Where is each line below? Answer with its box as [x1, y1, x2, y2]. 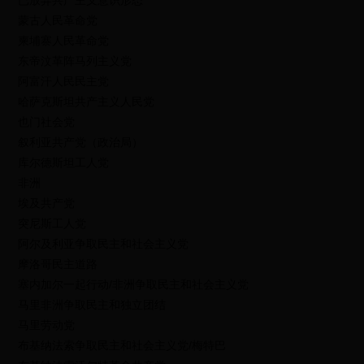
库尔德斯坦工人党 [18, 156, 110, 169]
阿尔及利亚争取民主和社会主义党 [18, 237, 189, 250]
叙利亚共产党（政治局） [18, 136, 144, 149]
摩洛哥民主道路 [18, 258, 98, 271]
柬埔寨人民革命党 [18, 34, 110, 47]
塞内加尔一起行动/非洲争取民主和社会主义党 [18, 278, 249, 291]
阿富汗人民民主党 [18, 75, 110, 88]
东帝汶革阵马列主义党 [18, 54, 132, 67]
